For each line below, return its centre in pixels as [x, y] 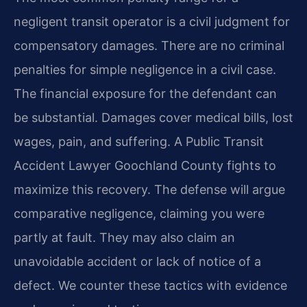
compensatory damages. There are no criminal [149, 46]
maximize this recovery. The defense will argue [149, 190]
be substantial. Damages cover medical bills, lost [153, 118]
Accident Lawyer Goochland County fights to [145, 166]
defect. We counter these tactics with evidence [150, 286]
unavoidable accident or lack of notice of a [137, 262]
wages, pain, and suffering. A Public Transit [139, 142]
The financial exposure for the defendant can [145, 94]
